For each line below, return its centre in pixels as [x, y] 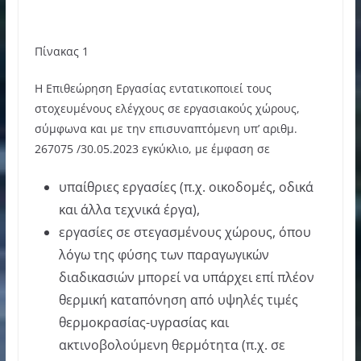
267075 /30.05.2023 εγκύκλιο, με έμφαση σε [152, 148]
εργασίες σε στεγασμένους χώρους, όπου [185, 232]
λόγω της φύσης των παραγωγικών [164, 254]
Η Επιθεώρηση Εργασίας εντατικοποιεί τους [153, 88]
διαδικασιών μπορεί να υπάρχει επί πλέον [186, 277]
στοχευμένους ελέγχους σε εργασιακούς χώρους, [167, 108]
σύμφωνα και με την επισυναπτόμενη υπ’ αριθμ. [166, 128]
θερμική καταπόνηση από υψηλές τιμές [178, 299]
